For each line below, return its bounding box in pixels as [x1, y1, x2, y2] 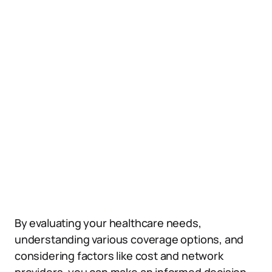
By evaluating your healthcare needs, [15, 216, 202, 230]
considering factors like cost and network [15, 248, 223, 263]
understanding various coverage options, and [15, 232, 244, 246]
